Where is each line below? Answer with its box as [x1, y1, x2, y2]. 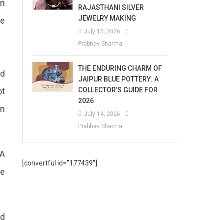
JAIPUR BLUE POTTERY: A [78, 75, 159, 83]
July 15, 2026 [84, 28, 121, 35]
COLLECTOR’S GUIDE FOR [78, 86, 158, 94]
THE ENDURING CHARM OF [78, 64, 163, 72]
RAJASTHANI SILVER [78, 3, 144, 11]
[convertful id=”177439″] [22, 159, 98, 167]
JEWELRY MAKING [78, 14, 137, 22]
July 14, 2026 [84, 110, 121, 117]
